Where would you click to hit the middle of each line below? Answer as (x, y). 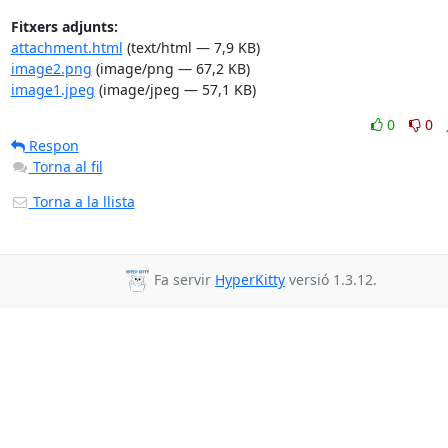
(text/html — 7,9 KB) (191, 47)
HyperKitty (250, 280)
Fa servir (182, 280)
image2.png (51, 68)
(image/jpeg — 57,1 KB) (175, 89)
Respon (51, 145)
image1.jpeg (52, 89)
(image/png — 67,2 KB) (170, 68)
